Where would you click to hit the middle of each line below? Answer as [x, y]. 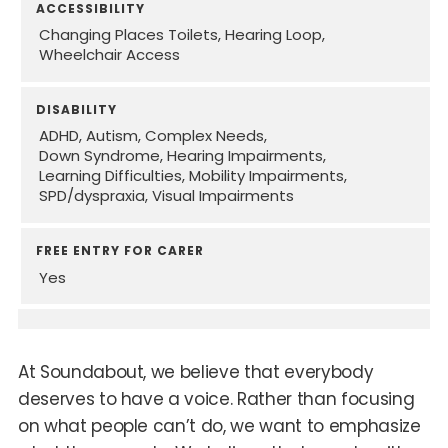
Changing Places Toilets [129, 35]
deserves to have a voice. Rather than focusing [216, 399]
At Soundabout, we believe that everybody [195, 372]
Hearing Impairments [245, 156]
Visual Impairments [223, 196]
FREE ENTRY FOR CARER [120, 251]
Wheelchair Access [110, 55]
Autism [112, 136]
